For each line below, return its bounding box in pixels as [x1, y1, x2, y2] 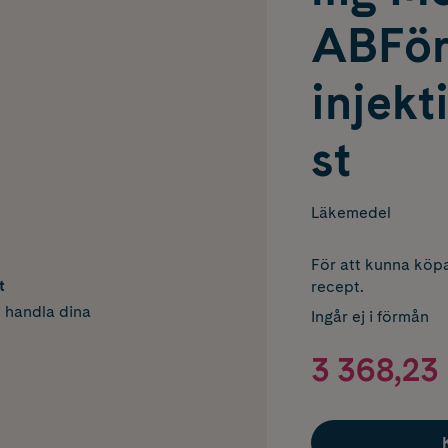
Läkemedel [310, 203, 391, 222]
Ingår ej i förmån [310, 307, 429, 326]
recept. [310, 277, 364, 296]
